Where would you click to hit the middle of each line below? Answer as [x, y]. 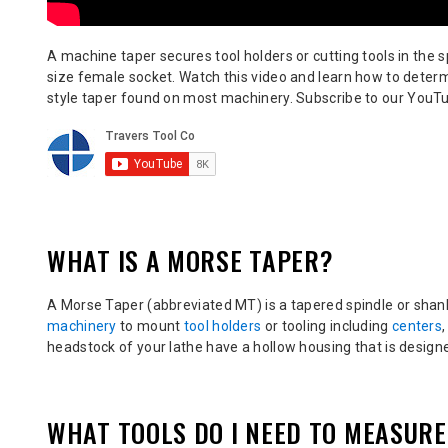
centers [417, 325]
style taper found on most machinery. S [176, 97]
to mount [150, 325]
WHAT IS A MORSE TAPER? [190, 260]
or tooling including [326, 325]
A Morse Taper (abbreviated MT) [156, 304]
